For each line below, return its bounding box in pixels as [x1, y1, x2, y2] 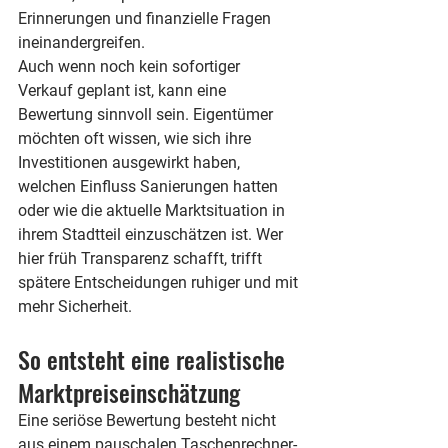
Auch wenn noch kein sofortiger [18, 57, 244, 76]
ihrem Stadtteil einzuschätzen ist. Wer [18, 225, 287, 244]
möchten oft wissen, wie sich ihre [18, 129, 255, 148]
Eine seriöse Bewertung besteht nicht [18, 411, 280, 430]
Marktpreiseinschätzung [18, 374, 240, 410]
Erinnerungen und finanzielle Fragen [18, 9, 275, 28]
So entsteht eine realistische [18, 341, 291, 377]
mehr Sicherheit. [18, 297, 132, 316]
